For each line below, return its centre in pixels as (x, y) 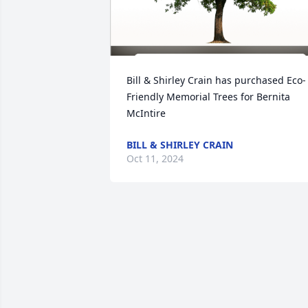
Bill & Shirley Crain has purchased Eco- (216, 80)
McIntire (146, 113)
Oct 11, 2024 (155, 158)
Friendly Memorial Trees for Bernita (208, 97)
